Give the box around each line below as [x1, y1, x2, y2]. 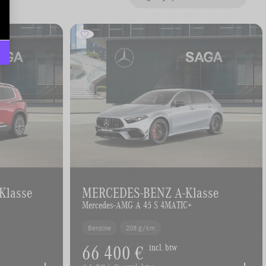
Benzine [88, 223, 112, 232]
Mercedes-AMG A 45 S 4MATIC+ [82, 198, 192, 211]
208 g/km [126, 223, 156, 232]
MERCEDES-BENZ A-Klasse [82, 182, 219, 202]
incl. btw [148, 241, 177, 254]
